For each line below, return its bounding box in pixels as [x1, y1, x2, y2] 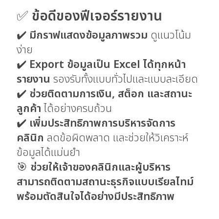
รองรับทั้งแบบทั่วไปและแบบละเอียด [50, 71, 198, 88]
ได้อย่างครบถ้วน [41, 100, 112, 117]
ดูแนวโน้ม [148, 27, 191, 44]
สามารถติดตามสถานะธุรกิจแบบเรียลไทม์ [17, 174, 194, 190]
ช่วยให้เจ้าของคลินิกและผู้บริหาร [30, 159, 171, 175]
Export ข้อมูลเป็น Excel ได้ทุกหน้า [29, 56, 186, 73]
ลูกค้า [17, 100, 41, 117]
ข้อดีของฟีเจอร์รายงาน [32, 5, 162, 27]
